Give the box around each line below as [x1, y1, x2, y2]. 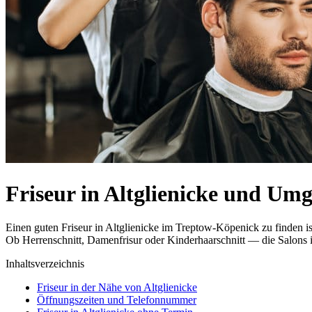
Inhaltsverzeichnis [6, 258, 84, 270]
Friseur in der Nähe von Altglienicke [37, 281, 197, 294]
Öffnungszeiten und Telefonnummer [37, 294, 196, 306]
